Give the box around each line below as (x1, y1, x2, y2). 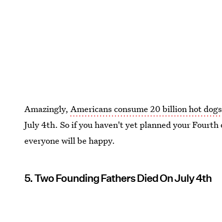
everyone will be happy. (24, 135, 115, 146)
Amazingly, (24, 103, 71, 114)
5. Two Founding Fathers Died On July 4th (24, 172, 212, 184)
